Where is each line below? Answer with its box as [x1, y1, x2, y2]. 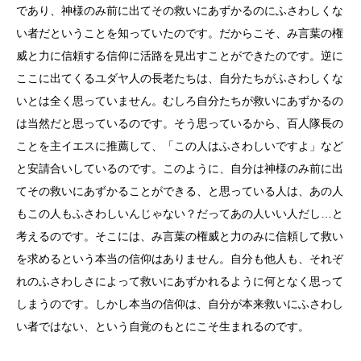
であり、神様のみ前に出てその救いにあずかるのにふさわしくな [16, 4, 343, 17]
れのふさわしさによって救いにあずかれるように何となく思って [16, 275, 343, 288]
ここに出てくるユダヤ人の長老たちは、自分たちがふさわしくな [16, 72, 343, 85]
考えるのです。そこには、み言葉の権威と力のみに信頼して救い [16, 230, 343, 243]
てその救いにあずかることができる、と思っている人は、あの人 [16, 185, 343, 197]
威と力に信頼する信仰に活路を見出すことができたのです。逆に [16, 49, 343, 62]
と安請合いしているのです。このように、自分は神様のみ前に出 [16, 162, 343, 175]
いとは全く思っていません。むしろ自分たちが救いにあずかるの [16, 94, 343, 107]
